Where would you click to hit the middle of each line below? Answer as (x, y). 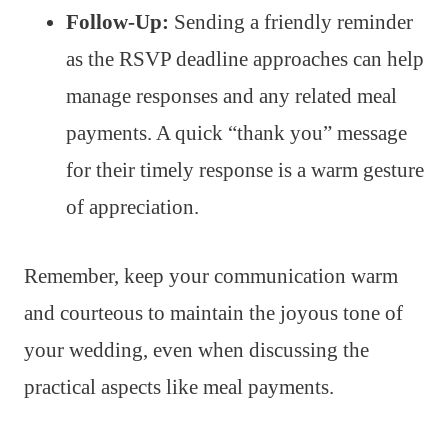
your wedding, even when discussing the (196, 350)
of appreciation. (132, 207)
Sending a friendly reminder (291, 22)
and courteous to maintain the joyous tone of (213, 313)
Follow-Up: (117, 22)
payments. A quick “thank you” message (236, 133)
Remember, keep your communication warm (211, 276)
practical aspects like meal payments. (179, 387)
